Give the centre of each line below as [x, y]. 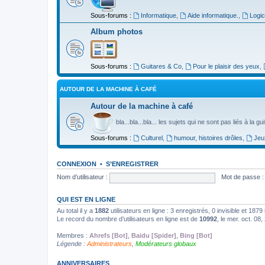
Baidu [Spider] [154, 235]
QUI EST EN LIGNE [86, 199]
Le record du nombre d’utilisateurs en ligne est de [128, 219]
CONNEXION [77, 164]
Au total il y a [76, 210]
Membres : [73, 235]
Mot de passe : [242, 177]
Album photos [117, 31]
